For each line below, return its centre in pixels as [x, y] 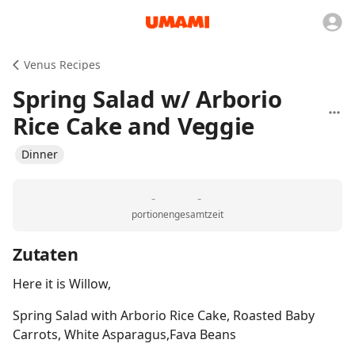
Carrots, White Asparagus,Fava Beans [124, 334]
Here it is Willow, [62, 284]
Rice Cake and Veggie [134, 126]
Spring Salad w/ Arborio [147, 99]
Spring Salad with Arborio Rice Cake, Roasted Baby [164, 315]
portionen [153, 214]
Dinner [40, 154]
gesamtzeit [199, 214]
